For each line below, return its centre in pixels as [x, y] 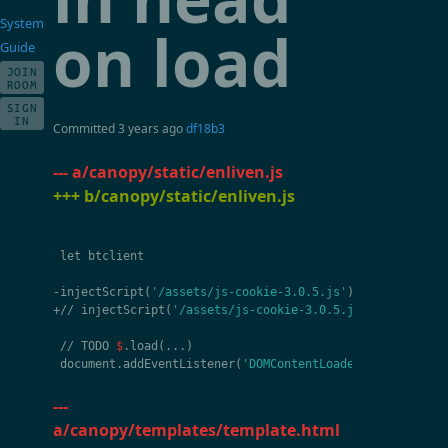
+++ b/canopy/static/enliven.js [174, 195]
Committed [86, 129]
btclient [116, 255]
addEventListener [179, 363]
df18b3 [206, 129]
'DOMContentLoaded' [305, 363]
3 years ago [151, 129]
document [88, 363]
